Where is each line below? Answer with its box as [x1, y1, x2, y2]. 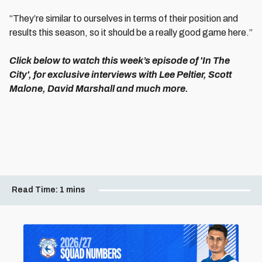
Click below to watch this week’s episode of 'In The [9, 56, 230, 65]
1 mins [60, 185, 85, 194]
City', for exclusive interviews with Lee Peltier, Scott [9, 70, 232, 80]
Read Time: [12, 185, 58, 194]
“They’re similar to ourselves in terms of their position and [9, 13, 238, 23]
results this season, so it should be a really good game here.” [9, 27, 253, 37]
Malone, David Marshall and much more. [9, 84, 188, 94]
